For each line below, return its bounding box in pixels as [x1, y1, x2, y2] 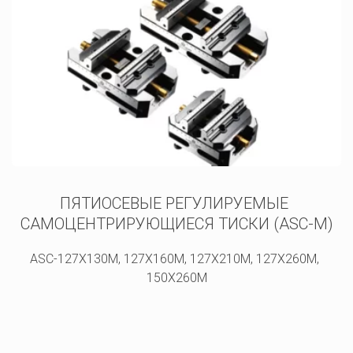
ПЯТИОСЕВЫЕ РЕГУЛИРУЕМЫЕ [60, 194, 289, 213]
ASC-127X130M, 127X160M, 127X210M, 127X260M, [30, 251, 320, 266]
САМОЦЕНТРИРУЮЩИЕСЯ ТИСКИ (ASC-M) [20, 214, 333, 233]
